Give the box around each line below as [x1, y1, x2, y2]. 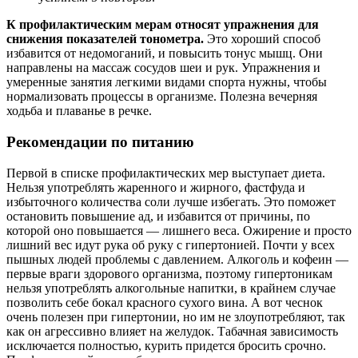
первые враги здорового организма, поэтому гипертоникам [6, 266, 332, 280]
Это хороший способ [204, 32, 320, 46]
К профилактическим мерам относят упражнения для [6, 18, 319, 32]
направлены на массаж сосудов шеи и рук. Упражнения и [6, 61, 320, 75]
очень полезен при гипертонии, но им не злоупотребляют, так [6, 309, 345, 324]
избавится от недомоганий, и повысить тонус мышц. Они [6, 46, 323, 61]
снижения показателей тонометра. [6, 32, 204, 46]
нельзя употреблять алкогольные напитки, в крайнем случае [6, 280, 336, 295]
